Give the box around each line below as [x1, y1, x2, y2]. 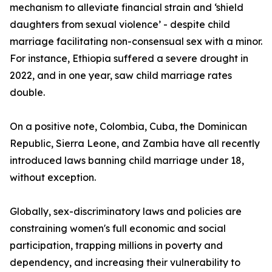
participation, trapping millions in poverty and [10, 239, 223, 252]
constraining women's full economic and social [10, 222, 226, 235]
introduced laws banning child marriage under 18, [10, 154, 244, 167]
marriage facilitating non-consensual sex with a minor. [10, 35, 262, 48]
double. [10, 86, 45, 99]
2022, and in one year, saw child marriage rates [10, 69, 232, 82]
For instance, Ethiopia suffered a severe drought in [10, 52, 248, 65]
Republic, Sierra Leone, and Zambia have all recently [10, 137, 260, 150]
